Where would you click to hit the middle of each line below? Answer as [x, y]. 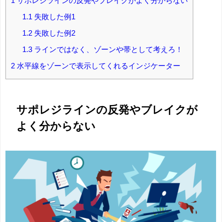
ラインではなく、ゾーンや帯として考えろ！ [107, 49]
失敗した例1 [54, 16]
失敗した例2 [54, 33]
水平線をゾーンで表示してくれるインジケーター [98, 65]
